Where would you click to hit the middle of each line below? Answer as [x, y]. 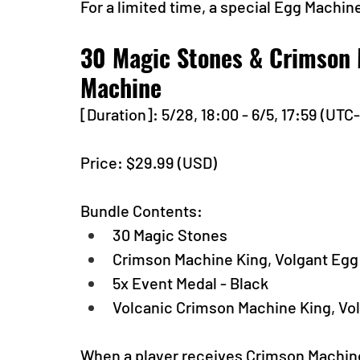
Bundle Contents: [141, 211]
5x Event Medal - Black [190, 283]
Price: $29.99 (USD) [150, 162]
